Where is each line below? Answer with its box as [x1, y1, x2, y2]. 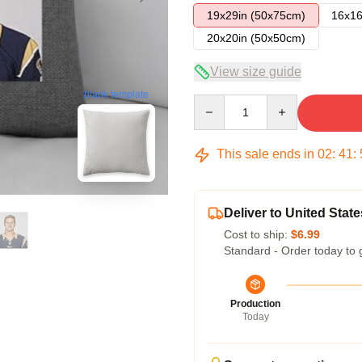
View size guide [210, 65, 301, 78]
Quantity [193, 95, 236, 108]
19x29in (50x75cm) [207, 9, 305, 22]
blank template [84, 89, 149, 101]
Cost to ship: [224, 228, 291, 241]
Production [230, 298, 280, 309]
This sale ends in [213, 147, 318, 161]
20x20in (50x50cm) [207, 32, 305, 44]
